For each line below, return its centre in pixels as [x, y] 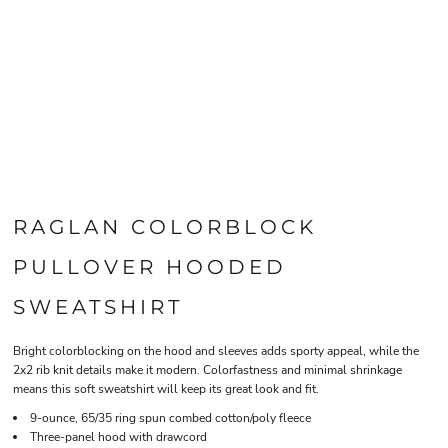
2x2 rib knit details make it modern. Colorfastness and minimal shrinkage [207, 370]
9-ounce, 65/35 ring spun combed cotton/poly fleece [170, 418]
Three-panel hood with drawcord [118, 437]
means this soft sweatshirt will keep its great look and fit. [166, 389]
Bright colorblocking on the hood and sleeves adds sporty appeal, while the [216, 351]
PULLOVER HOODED [150, 267]
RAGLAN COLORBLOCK [165, 227]
